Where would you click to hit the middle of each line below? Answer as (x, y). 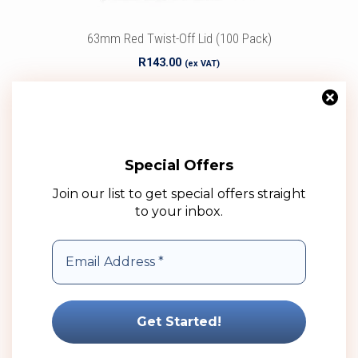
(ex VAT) (202, 64)
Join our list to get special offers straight (179, 194)
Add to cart (179, 102)
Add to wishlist (188, 138)
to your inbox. (179, 212)
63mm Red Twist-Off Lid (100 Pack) (179, 38)
